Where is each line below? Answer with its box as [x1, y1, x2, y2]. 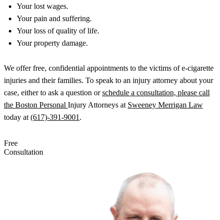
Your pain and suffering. [17, 14, 92, 23]
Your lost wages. [17, 2, 68, 11]
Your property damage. [17, 39, 88, 48]
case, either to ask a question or [4, 88, 102, 97]
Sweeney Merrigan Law [128, 101, 203, 110]
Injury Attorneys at [68, 101, 128, 110]
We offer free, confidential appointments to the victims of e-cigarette [4, 64, 214, 73]
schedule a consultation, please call [102, 88, 210, 97]
